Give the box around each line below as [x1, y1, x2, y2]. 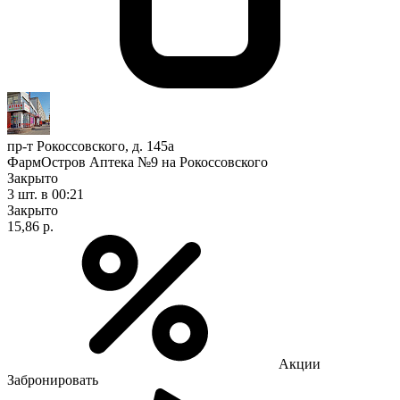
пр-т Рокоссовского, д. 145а [7, 137, 174, 154]
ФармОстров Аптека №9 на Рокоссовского [7, 154, 268, 170]
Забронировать [7, 371, 98, 387]
